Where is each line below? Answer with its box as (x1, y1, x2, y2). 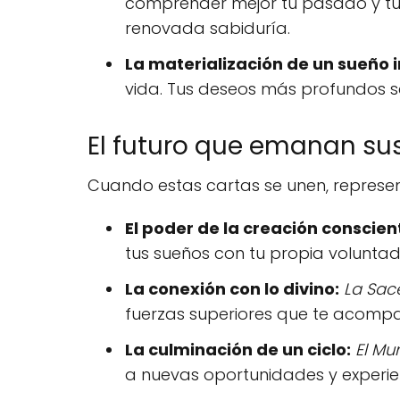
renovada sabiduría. (125, 16, 290, 39)
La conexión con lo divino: (125, 277, 339, 300)
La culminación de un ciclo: (125, 337, 351, 361)
